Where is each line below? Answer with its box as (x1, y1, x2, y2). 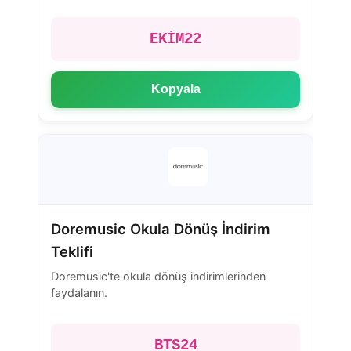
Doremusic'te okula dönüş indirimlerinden (51, 270, 266, 284)
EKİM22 (150, 31, 201, 49)
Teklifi (51, 242, 93, 260)
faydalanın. (51, 286, 107, 300)
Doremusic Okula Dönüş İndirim (51, 219, 270, 237)
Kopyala (150, 82, 201, 96)
